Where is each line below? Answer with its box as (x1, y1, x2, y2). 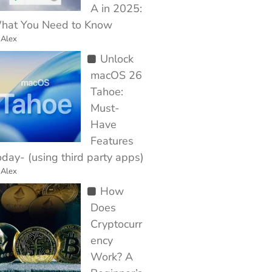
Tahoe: (90, 84, 123, 99)
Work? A (90, 250, 133, 264)
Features (90, 134, 134, 148)
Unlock (100, 52, 134, 66)
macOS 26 (90, 68, 142, 83)
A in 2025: (90, 1, 142, 16)
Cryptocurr (90, 217, 142, 231)
